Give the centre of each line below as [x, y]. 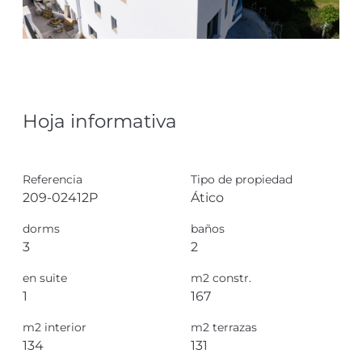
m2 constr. [221, 278]
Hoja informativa [100, 120]
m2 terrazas [224, 327]
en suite [45, 278]
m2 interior [55, 327]
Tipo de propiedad [242, 179]
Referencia [53, 179]
